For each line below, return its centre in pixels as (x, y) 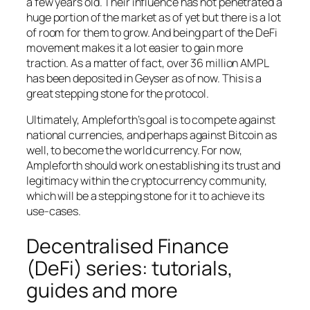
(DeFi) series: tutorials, (130, 268)
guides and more (102, 291)
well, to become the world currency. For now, (134, 151)
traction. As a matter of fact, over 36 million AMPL (147, 63)
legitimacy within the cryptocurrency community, (147, 181)
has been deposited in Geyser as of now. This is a (144, 79)
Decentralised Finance (128, 246)
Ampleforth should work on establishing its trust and (153, 166)
